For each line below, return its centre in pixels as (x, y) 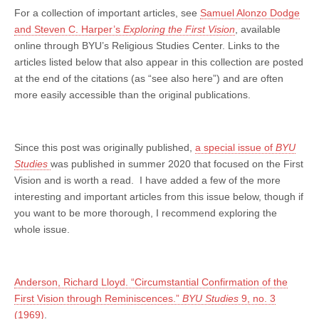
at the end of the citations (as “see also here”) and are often (149, 79)
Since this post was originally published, (105, 148)
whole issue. (42, 230)
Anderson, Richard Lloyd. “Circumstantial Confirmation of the (151, 282)
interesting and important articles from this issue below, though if (159, 197)
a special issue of (235, 148)
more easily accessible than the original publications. (132, 95)
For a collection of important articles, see (107, 13)
